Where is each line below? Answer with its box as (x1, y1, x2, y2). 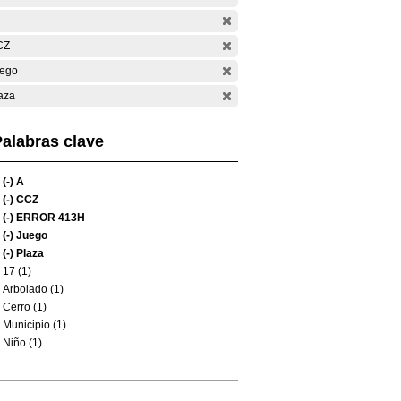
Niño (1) (3, 337, 42, 349)
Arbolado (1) (3, 283, 64, 295)
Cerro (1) (3, 301, 47, 313)
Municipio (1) (3, 319, 66, 331)
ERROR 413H (13, 211, 85, 224)
